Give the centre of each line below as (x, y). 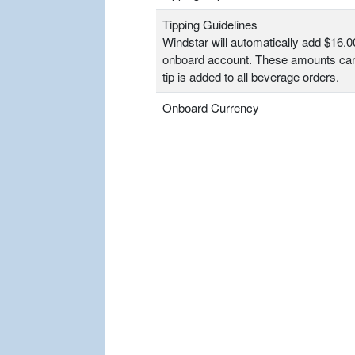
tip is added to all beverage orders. (251, 77)
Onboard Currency (211, 108)
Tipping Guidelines (210, 25)
